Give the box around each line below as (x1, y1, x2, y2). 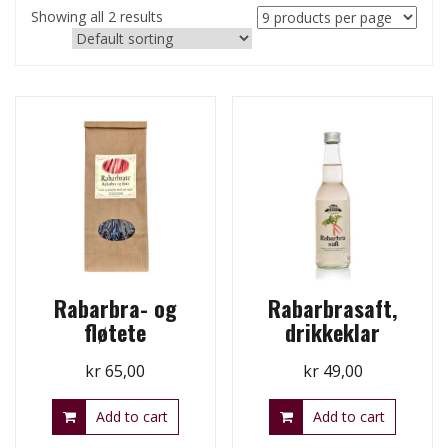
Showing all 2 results (31, 7, 163, 27)
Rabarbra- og (53, 291, 177, 324)
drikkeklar (285, 315, 381, 348)
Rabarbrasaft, (268, 291, 398, 324)
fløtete (84, 315, 147, 348)
